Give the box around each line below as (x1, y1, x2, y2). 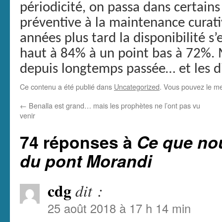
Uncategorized (114, 81, 160, 92)
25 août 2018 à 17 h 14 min (48, 200, 191, 217)
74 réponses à (20, 130, 137, 154)
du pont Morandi (20, 149, 152, 173)
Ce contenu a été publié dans (20, 81, 114, 92)
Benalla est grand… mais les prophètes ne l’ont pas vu (27, 100, 200, 111)
